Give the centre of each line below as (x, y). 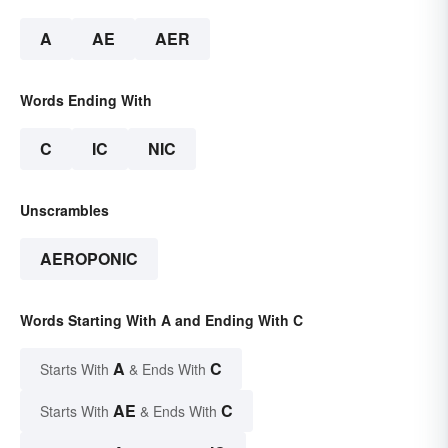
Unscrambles (64, 210)
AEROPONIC (89, 259)
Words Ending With (86, 100)
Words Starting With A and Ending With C (161, 320)
